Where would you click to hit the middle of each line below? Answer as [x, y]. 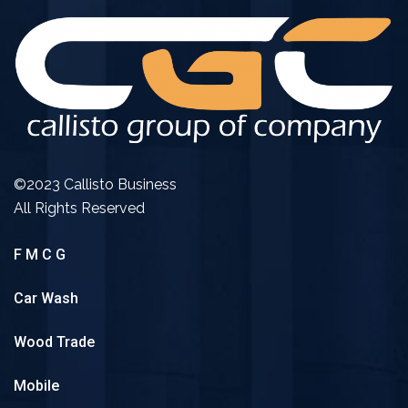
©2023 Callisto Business [95, 185]
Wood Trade [54, 342]
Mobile [36, 386]
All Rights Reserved [79, 209]
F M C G [40, 255]
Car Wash [46, 299]
